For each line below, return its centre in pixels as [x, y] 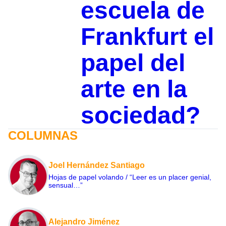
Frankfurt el [147, 37]
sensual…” [66, 185]
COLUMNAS [43, 136]
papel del [133, 63]
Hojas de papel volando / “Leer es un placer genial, [130, 177]
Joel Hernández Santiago [97, 165]
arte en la [134, 89]
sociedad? [140, 116]
